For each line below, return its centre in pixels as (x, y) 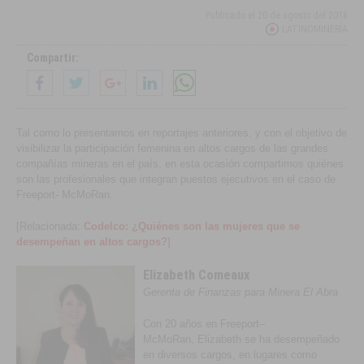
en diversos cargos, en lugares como (230, 355)
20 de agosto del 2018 (302, 15)
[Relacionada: (50, 226)
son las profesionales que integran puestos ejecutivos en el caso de (176, 179)
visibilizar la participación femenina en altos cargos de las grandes (173, 148)
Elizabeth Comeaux (197, 275)
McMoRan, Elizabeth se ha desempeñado (242, 339)
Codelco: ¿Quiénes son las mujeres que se (192, 226)
